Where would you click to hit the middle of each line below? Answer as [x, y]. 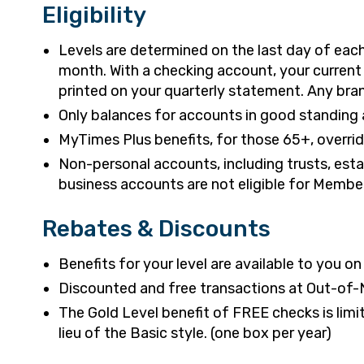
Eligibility [94, 15]
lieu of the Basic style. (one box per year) [195, 334]
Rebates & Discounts [156, 229]
